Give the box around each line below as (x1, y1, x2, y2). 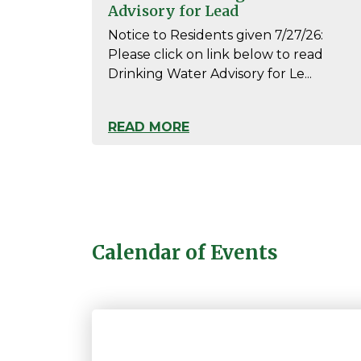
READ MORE (108, 119, 189, 135)
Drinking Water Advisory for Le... (108, 66, 312, 81)
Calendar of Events (92, 240, 278, 265)
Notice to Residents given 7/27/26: (108, 27, 323, 43)
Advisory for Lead (108, 2, 239, 20)
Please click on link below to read (108, 47, 323, 62)
